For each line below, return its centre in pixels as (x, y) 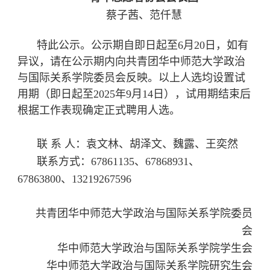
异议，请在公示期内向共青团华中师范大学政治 (131, 62)
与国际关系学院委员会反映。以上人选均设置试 (131, 78)
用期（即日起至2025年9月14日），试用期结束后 (134, 94)
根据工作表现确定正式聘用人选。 (99, 111)
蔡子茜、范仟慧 (144, 15)
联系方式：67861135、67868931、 (118, 162)
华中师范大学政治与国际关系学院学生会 (155, 249)
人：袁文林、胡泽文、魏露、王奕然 (151, 144)
